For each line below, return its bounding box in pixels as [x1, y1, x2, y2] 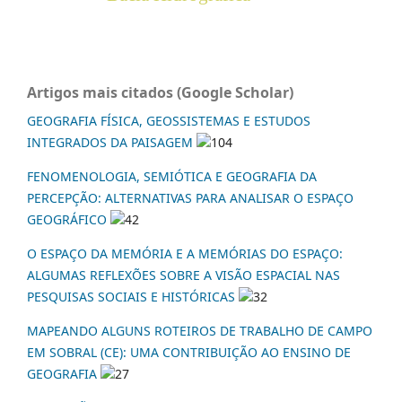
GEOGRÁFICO [27, 211, 107, 229]
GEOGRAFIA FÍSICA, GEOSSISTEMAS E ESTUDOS [27, 112, 310, 130]
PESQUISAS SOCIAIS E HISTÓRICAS [27, 288, 239, 306]
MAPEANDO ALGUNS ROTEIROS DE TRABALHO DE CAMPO [27, 322, 372, 340]
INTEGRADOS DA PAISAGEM [27, 134, 193, 152]
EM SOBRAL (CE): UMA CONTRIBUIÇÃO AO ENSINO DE [27, 344, 351, 362]
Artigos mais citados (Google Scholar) [27, 83, 293, 103]
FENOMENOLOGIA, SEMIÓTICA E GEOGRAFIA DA [27, 168, 317, 186]
